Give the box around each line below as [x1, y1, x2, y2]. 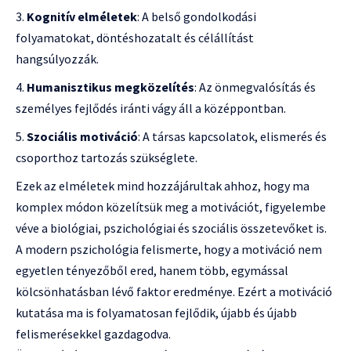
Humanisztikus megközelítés [27, 79, 194, 96]
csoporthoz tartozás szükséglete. [16, 150, 197, 166]
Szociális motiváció [27, 128, 138, 145]
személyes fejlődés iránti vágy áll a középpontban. [16, 100, 286, 117]
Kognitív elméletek [27, 9, 137, 25]
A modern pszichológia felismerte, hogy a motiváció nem [16, 241, 322, 258]
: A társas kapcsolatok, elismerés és [138, 128, 327, 145]
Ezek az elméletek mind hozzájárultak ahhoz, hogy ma [16, 178, 309, 194]
